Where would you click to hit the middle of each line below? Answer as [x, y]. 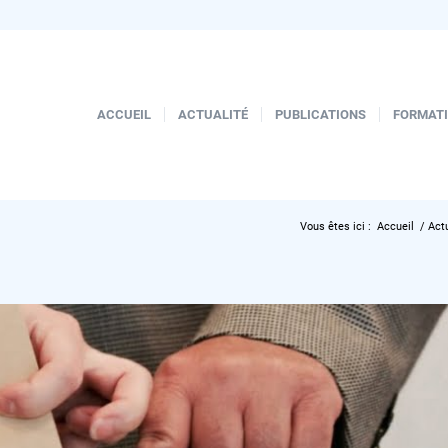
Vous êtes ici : [335, 226]
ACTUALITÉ [213, 114]
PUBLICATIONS [320, 114]
